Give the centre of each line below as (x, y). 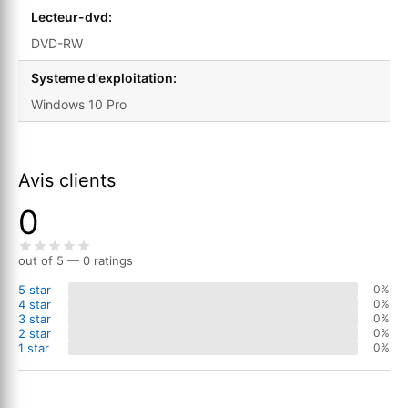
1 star (34, 347)
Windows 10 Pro (79, 104)
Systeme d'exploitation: (104, 77)
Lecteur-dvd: (71, 16)
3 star (35, 318)
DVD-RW (57, 43)
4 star (35, 304)
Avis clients (67, 180)
